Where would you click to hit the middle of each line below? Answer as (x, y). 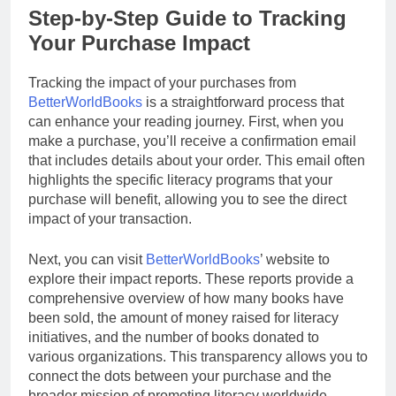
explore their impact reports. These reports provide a (191, 278)
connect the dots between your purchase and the (180, 376)
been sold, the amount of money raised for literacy (183, 317)
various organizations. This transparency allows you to (198, 356)
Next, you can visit (87, 259)
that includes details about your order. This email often (197, 160)
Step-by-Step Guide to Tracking (187, 18)
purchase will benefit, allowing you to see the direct (187, 199)
